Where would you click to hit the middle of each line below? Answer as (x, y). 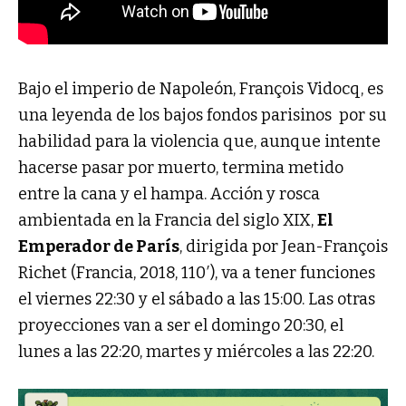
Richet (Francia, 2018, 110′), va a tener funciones (197, 272)
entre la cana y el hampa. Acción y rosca (169, 193)
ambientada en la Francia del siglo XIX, (168, 220)
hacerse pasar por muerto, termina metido (181, 167)
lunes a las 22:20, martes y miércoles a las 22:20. (196, 351)
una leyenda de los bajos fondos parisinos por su (203, 115)
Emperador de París (99, 246)
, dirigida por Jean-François (284, 246)
